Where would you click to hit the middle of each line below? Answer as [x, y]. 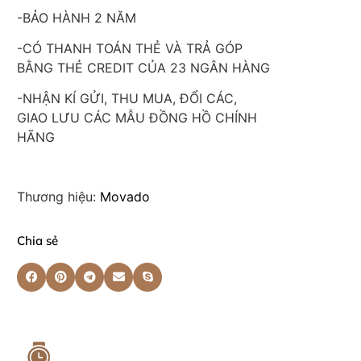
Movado [125, 196]
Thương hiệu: [58, 196]
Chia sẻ [37, 240]
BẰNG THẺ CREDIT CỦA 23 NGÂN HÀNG [143, 68]
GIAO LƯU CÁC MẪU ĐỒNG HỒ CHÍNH [137, 118]
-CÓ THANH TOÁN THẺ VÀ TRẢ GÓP [130, 49]
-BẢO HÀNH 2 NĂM [77, 17]
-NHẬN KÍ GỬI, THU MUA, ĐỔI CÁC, [127, 99]
